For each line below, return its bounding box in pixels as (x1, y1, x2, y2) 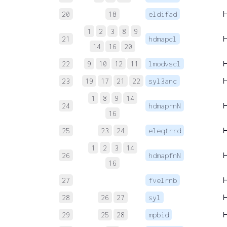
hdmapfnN (148, 150, 181, 160)
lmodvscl (148, 59, 181, 68)
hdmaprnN (148, 101, 181, 110)
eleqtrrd (148, 126, 181, 135)
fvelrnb (148, 175, 177, 184)
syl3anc (148, 76, 177, 85)
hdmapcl (148, 34, 177, 43)
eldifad (148, 9, 177, 18)
